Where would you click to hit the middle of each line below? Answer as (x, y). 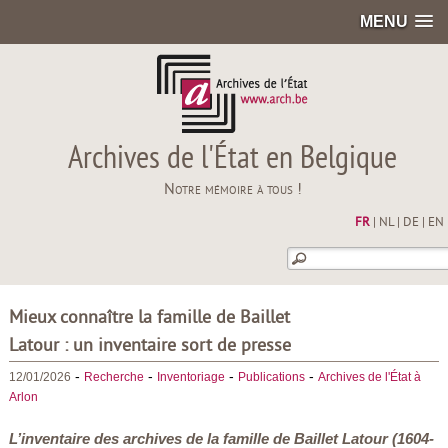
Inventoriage (190, 377)
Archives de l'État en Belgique (233, 160)
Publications (271, 377)
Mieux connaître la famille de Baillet (149, 319)
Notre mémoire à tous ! (232, 190)
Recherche (113, 377)
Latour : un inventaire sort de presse (149, 347)
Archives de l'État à (369, 377)
